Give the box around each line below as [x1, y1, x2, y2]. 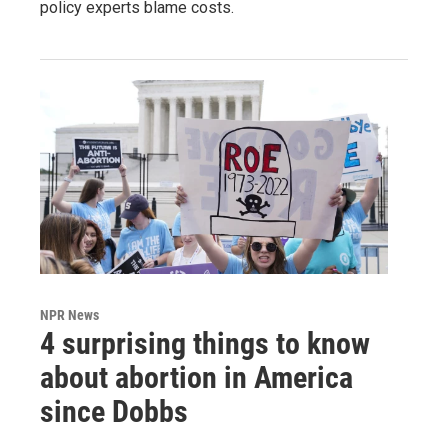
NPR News [40, 306, 99, 323]
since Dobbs [40, 393, 188, 429]
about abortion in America [40, 359, 353, 395]
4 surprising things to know [40, 325, 370, 361]
